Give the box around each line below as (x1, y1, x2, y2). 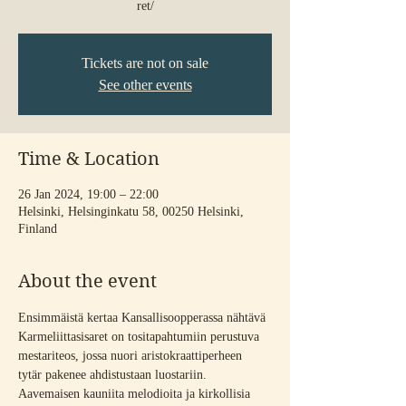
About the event (18, 271, 157, 292)
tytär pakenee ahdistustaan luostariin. (18, 368, 210, 382)
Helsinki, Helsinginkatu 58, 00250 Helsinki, (18, 205, 244, 218)
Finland (18, 222, 57, 236)
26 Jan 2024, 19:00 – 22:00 (18, 188, 159, 201)
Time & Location (18, 149, 159, 169)
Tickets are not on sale (82, 55, 208, 71)
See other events (98, 77, 192, 92)
